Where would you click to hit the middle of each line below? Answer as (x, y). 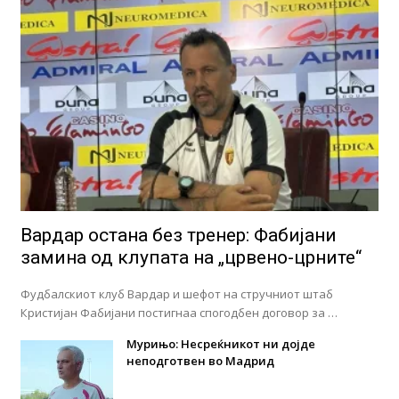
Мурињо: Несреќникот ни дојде (220, 343)
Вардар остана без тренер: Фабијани (178, 235)
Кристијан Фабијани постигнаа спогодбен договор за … (179, 312)
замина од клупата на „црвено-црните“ (191, 257)
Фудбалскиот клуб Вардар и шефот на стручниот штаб (176, 293)
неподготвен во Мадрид (200, 360)
